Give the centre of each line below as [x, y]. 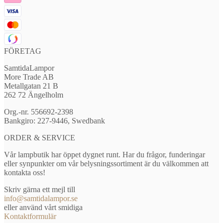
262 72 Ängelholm [34, 95]
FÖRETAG [23, 51]
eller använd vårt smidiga [43, 207]
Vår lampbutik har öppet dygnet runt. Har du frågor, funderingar [105, 154]
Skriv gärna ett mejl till [40, 189]
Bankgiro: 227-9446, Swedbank [55, 120]
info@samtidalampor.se [41, 198]
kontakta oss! [25, 172]
